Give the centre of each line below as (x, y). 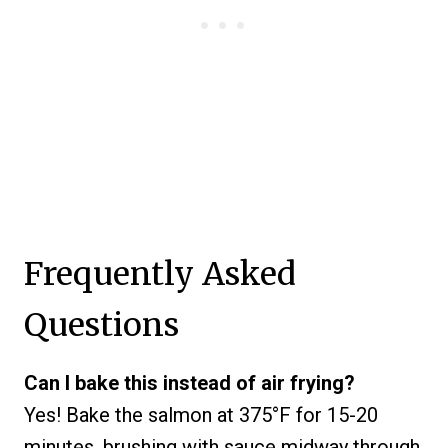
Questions (101, 324)
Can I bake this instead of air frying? (189, 382)
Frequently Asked (160, 273)
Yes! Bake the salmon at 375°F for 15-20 (201, 414)
